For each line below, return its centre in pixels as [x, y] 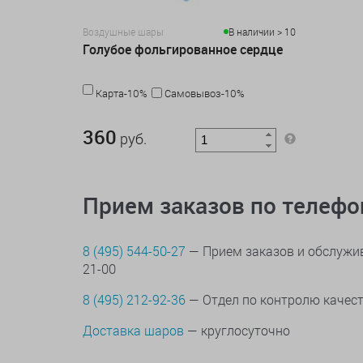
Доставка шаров [133, 331]
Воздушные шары [123, 32]
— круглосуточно [237, 331]
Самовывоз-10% [205, 94]
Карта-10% [122, 94]
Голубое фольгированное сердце [183, 50]
